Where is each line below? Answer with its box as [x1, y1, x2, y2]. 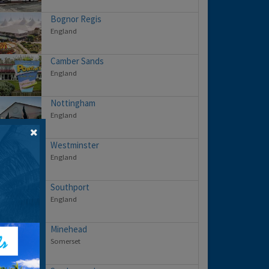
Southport [50, 181, 89, 193]
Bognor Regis [50, 13, 101, 25]
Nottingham [50, 97, 95, 109]
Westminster [50, 139, 99, 151]
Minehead [50, 223, 87, 235]
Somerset [50, 236, 80, 246]
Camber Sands [50, 55, 104, 67]
